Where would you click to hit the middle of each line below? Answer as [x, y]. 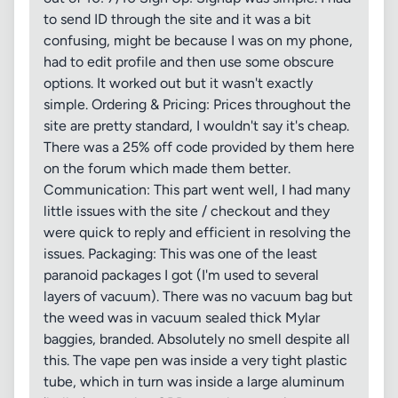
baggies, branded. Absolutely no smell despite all [197, 339]
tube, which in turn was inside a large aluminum [194, 382]
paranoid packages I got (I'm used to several [181, 275]
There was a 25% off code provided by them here [199, 147]
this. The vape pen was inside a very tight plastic [195, 360]
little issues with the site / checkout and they [187, 211]
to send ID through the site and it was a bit [177, 19]
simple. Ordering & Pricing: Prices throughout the [197, 104]
